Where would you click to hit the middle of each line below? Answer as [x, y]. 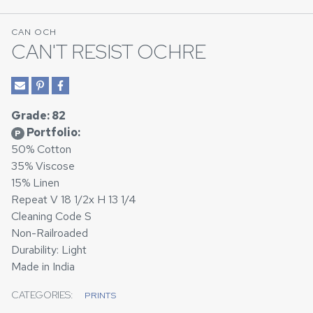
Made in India [43, 267]
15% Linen [35, 183]
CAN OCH [34, 32]
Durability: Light [49, 250]
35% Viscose [43, 166]
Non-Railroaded [50, 233]
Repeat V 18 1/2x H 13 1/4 [74, 200]
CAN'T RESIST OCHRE [109, 52]
